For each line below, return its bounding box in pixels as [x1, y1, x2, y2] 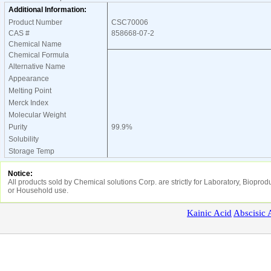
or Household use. [8, 186, 68, 195]
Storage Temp [5, 147, 54, 155]
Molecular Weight [5, 111, 66, 119]
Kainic [187, 208, 212, 218]
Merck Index [5, 99, 48, 107]
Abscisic [233, 208, 266, 218]
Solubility [5, 135, 39, 143]
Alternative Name [5, 62, 65, 71]
